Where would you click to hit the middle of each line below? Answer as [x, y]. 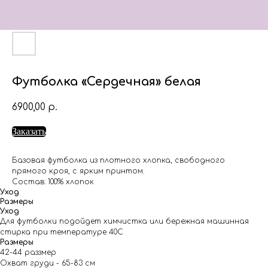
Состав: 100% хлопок [53, 182]
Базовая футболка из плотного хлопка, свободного [118, 161]
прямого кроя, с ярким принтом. [78, 171]
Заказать [29, 132]
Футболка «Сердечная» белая [106, 82]
